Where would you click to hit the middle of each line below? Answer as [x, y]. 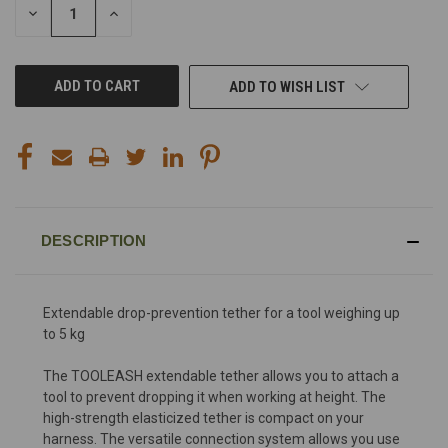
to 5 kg [64, 333]
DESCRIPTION [93, 240]
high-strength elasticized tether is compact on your [203, 417]
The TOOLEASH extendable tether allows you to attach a [221, 375]
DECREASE [59, 13]
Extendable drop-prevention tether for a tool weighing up [221, 312]
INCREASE [138, 13]
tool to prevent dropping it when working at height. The [214, 396]
